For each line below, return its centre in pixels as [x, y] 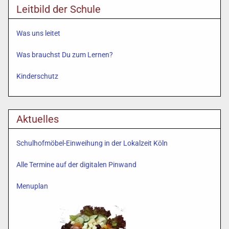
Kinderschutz [37, 76]
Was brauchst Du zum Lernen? [65, 55]
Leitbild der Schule [59, 9]
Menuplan [32, 186]
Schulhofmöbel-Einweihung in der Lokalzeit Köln [92, 143]
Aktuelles [38, 119]
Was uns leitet [38, 33]
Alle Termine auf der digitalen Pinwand [76, 165]
